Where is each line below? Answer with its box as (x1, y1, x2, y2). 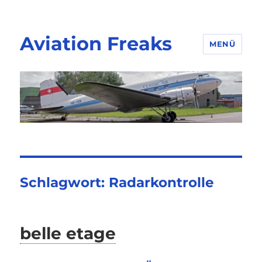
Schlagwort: (20, 174, 109, 191)
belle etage (20, 223, 116, 244)
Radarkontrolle (109, 174, 215, 191)
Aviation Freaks (20, 32, 173, 55)
